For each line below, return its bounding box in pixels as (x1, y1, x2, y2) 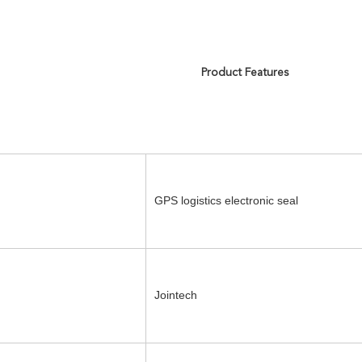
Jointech (154, 288, 197, 301)
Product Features (200, 67, 288, 78)
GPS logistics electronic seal (154, 194, 298, 207)
